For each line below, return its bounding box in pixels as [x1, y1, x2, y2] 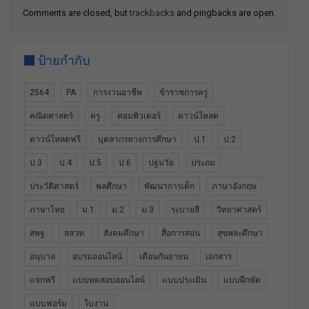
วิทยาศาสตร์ [217, 205, 261, 215]
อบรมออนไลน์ [72, 252, 122, 262]
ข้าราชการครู [159, 88, 208, 98]
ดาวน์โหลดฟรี [30, 134, 81, 145]
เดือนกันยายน [139, 252, 188, 262]
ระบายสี [171, 205, 199, 215]
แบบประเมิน [162, 275, 206, 286]
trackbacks [130, 8, 175, 19]
